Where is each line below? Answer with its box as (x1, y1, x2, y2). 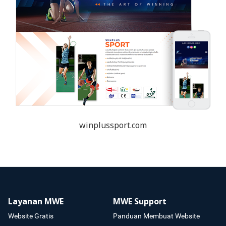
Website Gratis (8, 212, 53, 220)
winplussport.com (79, 120, 147, 132)
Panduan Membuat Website (113, 212, 200, 220)
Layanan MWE (8, 196, 64, 208)
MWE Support (113, 196, 166, 208)
